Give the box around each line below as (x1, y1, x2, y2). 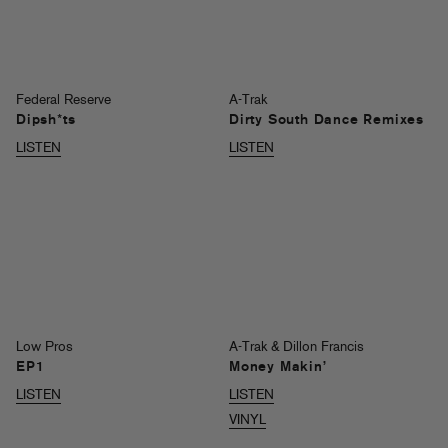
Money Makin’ (229, 360, 327, 376)
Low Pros (16, 340, 73, 356)
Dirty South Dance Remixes (229, 113, 424, 129)
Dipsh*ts (16, 113, 76, 129)
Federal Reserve (16, 93, 111, 109)
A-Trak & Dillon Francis (229, 340, 364, 356)
